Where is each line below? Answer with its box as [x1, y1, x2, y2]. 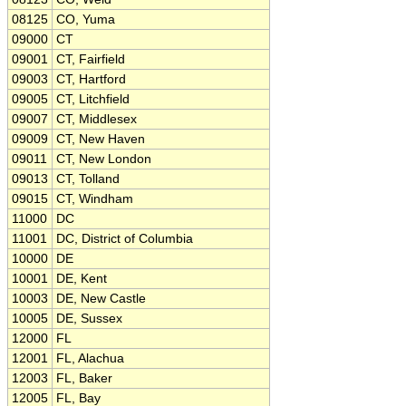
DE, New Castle [56, 292, 146, 305]
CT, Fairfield [56, 53, 125, 66]
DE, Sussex [56, 312, 122, 325]
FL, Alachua [56, 352, 124, 365]
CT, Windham [56, 192, 133, 206]
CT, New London [56, 152, 151, 166]
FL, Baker [56, 372, 112, 385]
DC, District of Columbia [56, 232, 193, 246]
